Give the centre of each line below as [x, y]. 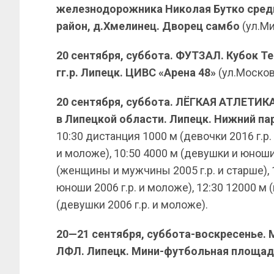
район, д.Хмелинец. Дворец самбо [148, 26]
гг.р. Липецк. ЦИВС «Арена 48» [136, 72]
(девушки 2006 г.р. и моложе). [132, 205]
